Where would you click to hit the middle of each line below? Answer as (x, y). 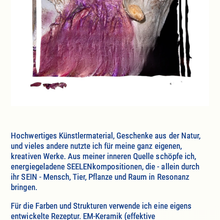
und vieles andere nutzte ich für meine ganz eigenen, (96, 146)
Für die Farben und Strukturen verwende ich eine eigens (101, 206)
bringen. (24, 187)
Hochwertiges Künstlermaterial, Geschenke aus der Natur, (106, 136)
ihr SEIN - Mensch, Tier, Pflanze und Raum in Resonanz (100, 177)
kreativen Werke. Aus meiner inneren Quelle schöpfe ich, (103, 156)
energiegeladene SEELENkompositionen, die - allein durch (105, 167)
